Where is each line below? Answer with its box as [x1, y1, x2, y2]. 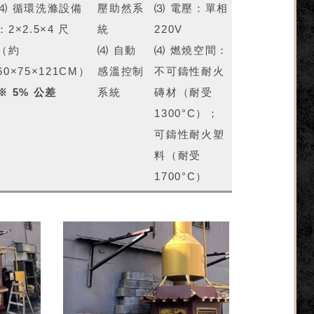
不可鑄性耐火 [154, 65, 225, 78]
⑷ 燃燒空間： [154, 44, 229, 57]
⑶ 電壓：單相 [154, 2, 229, 15]
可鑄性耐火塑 [154, 128, 225, 141]
